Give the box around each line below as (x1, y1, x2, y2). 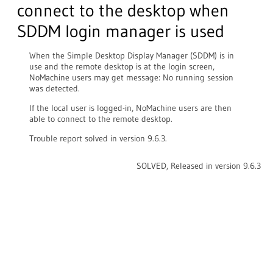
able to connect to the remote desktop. (29, 113, 172, 124)
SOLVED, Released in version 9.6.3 (136, 160, 261, 171)
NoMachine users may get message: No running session (29, 72, 233, 83)
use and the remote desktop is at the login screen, (29, 61, 214, 72)
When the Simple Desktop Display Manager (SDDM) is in (29, 50, 234, 61)
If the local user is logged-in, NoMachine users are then (29, 102, 232, 113)
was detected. (29, 83, 80, 94)
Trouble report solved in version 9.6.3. (29, 133, 167, 144)
